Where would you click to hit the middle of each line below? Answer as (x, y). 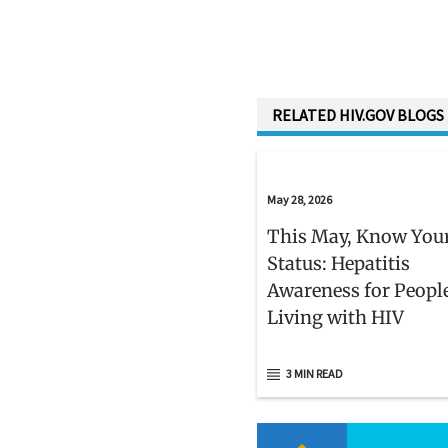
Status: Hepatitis (338, 264)
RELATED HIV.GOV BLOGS (358, 115)
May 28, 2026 (299, 200)
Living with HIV (335, 318)
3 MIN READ (314, 374)
